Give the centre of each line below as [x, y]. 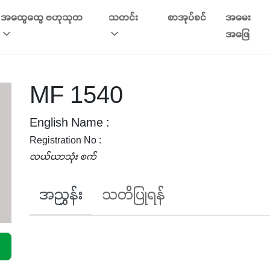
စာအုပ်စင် [187, 18]
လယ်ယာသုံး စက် [63, 158]
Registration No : [65, 141]
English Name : [70, 124]
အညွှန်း [61, 196]
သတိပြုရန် [133, 196]
